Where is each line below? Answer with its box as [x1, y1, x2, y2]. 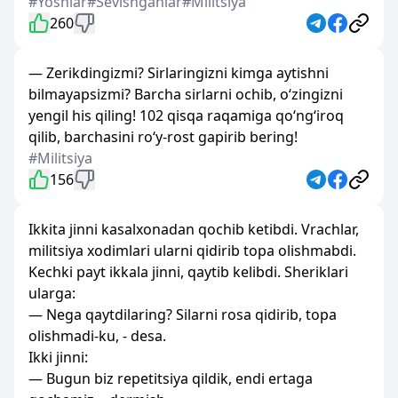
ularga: [28, 283, 76, 303]
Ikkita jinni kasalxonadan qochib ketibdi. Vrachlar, [28, 219, 359, 239]
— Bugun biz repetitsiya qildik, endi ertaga [28, 369, 313, 388]
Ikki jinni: [28, 347, 88, 367]
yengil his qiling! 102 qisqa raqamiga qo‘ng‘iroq [28, 106, 344, 125]
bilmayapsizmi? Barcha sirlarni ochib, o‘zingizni [28, 84, 343, 104]
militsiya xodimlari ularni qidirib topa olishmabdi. [28, 241, 356, 260]
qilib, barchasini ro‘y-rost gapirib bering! [28, 127, 298, 147]
